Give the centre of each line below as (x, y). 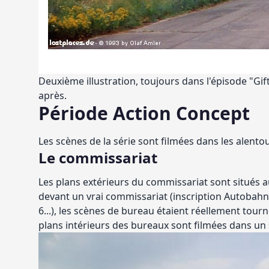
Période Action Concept (144, 113)
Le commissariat (98, 158)
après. (53, 95)
